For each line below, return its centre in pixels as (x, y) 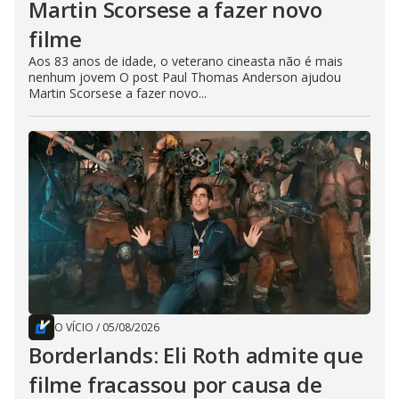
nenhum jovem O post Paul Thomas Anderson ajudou (185, 77)
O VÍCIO (74, 328)
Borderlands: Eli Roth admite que (196, 355)
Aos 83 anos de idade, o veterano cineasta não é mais (186, 61)
